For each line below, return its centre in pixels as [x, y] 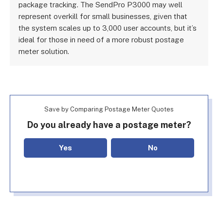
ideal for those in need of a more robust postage [101, 40]
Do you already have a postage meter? [109, 125]
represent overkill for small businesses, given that [103, 16]
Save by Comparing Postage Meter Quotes [109, 109]
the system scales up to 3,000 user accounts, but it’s [108, 28]
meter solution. [44, 51]
